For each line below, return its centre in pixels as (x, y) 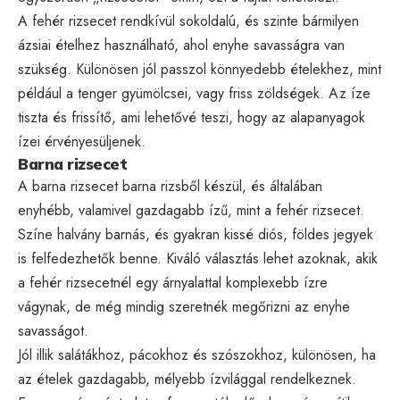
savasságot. (53, 330)
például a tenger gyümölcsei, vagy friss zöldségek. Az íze (194, 93)
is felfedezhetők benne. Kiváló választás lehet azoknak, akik (198, 258)
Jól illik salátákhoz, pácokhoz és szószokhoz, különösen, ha (197, 354)
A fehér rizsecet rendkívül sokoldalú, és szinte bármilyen (188, 21)
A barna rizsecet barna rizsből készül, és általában (170, 186)
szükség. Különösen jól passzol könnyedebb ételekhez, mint (200, 69)
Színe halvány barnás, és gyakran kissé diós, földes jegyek (196, 234)
